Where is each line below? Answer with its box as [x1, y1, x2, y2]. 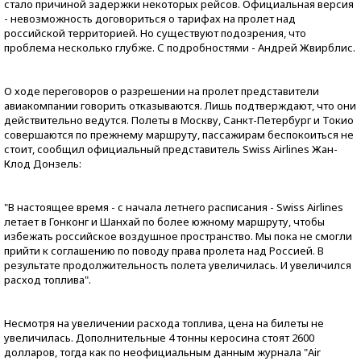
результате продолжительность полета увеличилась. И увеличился [4, 258, 351, 272]
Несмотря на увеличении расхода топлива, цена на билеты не [4, 316, 324, 330]
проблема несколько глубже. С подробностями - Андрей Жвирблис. [4, 40, 355, 55]
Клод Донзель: [4, 156, 81, 171]
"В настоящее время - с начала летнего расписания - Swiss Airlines [4, 200, 343, 214]
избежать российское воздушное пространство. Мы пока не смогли [4, 229, 352, 243]
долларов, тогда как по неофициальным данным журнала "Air [4, 345, 321, 359]
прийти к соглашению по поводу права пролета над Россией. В [4, 243, 324, 258]
